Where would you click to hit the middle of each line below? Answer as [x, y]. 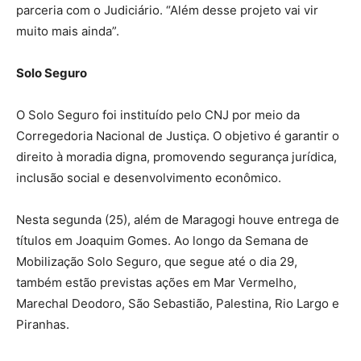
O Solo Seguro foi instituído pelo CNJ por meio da [158, 115]
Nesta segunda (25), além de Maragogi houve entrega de [178, 220]
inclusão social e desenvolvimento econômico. [149, 178]
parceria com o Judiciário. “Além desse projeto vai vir [167, 10]
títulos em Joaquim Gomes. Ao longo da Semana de [162, 241]
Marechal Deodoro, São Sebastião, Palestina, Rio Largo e [178, 304]
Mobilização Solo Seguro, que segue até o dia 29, [157, 262]
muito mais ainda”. [68, 31]
